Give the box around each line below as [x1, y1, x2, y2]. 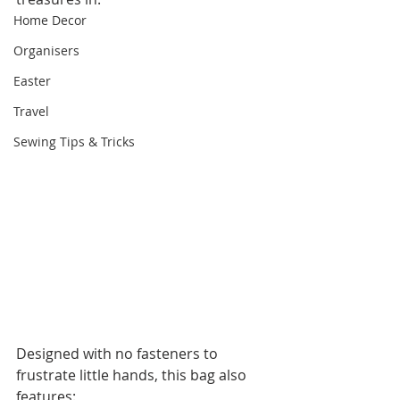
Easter [13, 72, 51, 89]
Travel [13, 103, 49, 120]
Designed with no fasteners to [16, 344, 221, 364]
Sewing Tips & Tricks [13, 133, 135, 150]
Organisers [13, 42, 79, 59]
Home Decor [13, 12, 87, 29]
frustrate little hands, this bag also [16, 365, 250, 386]
